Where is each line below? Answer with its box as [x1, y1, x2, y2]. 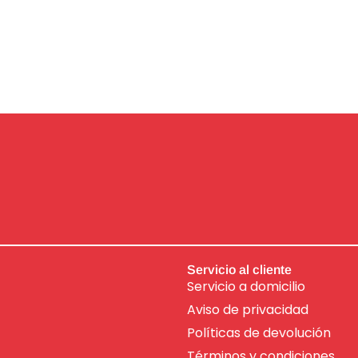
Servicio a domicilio [187, 276, 305, 296]
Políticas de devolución [187, 323, 331, 342]
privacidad [239, 300, 308, 319]
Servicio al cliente [187, 262, 292, 276]
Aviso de [187, 300, 239, 319]
